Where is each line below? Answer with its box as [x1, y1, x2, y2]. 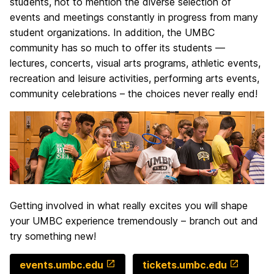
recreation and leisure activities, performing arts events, [10, 72, 259, 84]
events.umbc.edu [20, 258, 103, 271]
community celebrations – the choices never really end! [10, 87, 257, 100]
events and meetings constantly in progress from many [10, 11, 258, 23]
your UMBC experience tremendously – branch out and [10, 214, 258, 227]
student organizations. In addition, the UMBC [10, 26, 215, 39]
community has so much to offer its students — [10, 42, 225, 54]
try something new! [10, 229, 96, 242]
